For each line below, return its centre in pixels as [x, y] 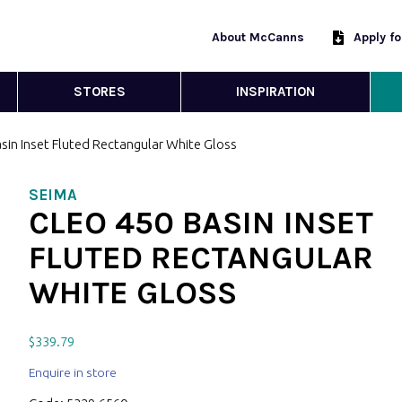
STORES [99, 92]
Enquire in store [72, 373]
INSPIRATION [275, 92]
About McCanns [258, 37]
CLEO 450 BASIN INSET [201, 223]
